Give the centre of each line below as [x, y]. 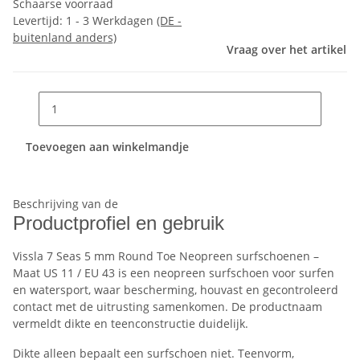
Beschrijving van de [65, 204]
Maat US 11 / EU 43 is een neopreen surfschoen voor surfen [174, 273]
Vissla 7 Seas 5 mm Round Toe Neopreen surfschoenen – [166, 256]
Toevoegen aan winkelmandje [109, 147]
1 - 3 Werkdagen [111, 21]
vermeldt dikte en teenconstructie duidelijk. [131, 324]
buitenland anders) [65, 38]
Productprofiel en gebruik [119, 223]
